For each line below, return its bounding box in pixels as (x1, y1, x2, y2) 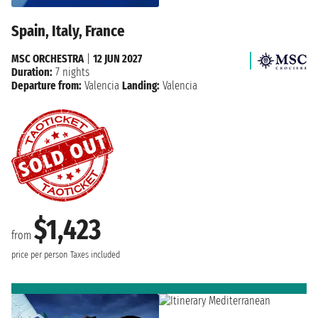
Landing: (122, 79, 160, 93)
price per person (11, 249, 67, 261)
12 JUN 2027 (93, 52, 142, 66)
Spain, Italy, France (11, 21, 125, 41)
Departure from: (11, 79, 82, 93)
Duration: (11, 65, 53, 79)
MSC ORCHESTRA (11, 52, 84, 66)
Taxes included (70, 249, 120, 261)
